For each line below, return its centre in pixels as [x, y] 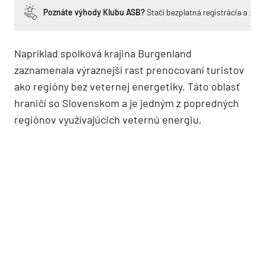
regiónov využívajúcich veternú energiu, [108, 119]
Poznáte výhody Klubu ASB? [94, 12]
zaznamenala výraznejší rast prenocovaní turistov [129, 70]
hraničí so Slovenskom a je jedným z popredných [127, 103]
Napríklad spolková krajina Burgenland [103, 53]
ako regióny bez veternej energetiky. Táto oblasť [127, 86]
